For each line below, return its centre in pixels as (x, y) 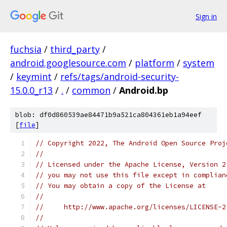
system (199, 63)
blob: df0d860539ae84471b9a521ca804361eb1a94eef (108, 115)
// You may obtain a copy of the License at (121, 186)
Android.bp (144, 90)
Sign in (206, 16)
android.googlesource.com (68, 63)
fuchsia (26, 49)
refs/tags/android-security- (120, 77)
